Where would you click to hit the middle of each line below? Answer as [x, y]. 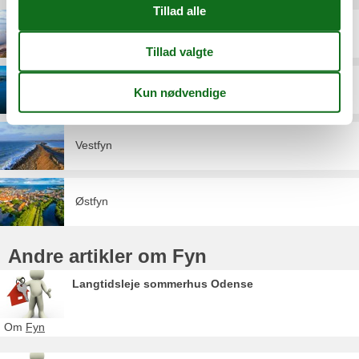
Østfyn [92, 201]
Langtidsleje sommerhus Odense [163, 284]
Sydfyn [93, 89]
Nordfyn [95, 32]
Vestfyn [94, 145]
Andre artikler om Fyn [107, 256]
